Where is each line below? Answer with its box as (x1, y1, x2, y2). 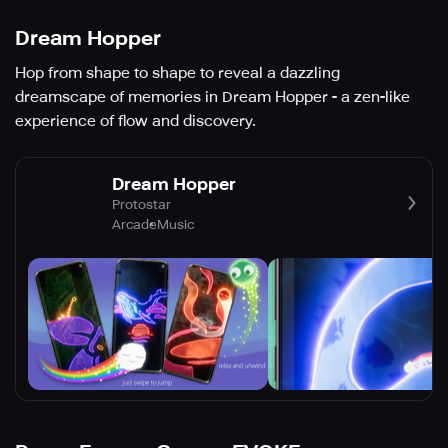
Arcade (112, 216, 157, 232)
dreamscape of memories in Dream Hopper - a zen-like (15, 88, 410, 107)
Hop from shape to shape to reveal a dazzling (15, 64, 340, 83)
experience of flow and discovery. (15, 112, 256, 131)
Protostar (112, 196, 171, 212)
